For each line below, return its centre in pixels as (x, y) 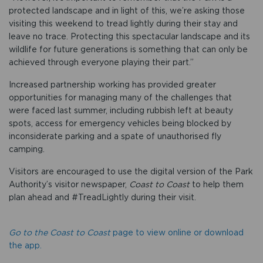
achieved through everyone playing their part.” (101, 62)
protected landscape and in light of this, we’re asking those (127, 10)
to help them (217, 184)
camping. (27, 149)
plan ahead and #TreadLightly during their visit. (102, 197)
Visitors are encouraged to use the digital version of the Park (131, 171)
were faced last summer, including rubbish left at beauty (121, 110)
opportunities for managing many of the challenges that (120, 97)
